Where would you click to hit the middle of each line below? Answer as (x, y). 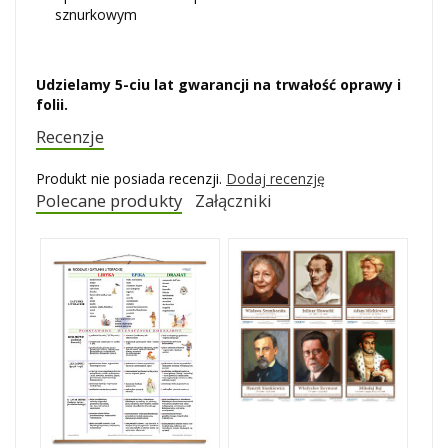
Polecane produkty (109, 200)
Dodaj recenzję (275, 178)
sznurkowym (96, 14)
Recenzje (70, 136)
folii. (52, 104)
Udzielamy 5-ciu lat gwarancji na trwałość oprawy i (218, 84)
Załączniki (234, 200)
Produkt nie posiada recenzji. (131, 178)
